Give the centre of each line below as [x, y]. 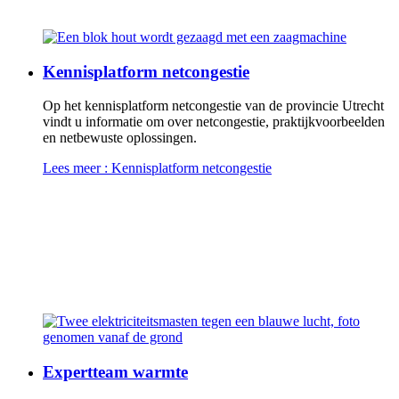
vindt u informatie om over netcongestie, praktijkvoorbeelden [214, 122]
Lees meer [72, 168]
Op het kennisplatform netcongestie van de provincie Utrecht [213, 106]
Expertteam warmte [115, 371]
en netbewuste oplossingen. [120, 138]
